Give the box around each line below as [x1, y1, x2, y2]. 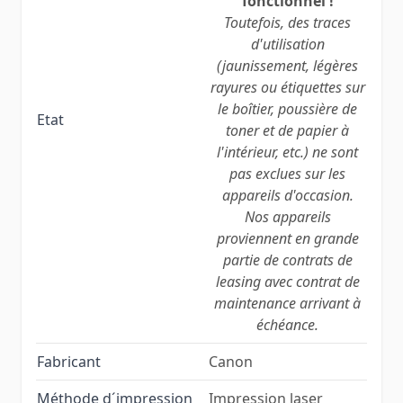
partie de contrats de [222, 249, 353, 270]
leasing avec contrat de [215, 271, 360, 291]
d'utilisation [250, 33, 325, 54]
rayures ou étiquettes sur [210, 76, 365, 97]
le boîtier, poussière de [218, 98, 357, 119]
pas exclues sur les [229, 163, 345, 184]
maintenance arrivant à [214, 292, 361, 313]
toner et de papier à [226, 120, 349, 140]
